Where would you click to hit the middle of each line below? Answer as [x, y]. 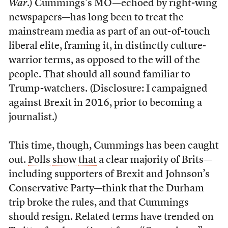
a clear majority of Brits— [154, 161]
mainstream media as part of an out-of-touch [109, 32]
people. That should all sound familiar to [99, 75]
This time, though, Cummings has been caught [113, 146]
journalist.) [33, 118]
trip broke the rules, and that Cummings [98, 203]
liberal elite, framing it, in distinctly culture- [107, 47]
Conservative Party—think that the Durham [106, 189]
